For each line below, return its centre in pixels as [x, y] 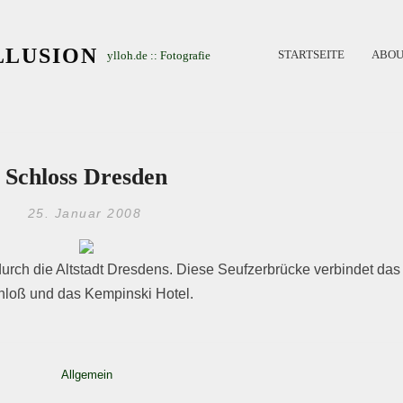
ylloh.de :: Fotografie [159, 55]
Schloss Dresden [87, 177]
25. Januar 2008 [85, 213]
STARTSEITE [311, 54]
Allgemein [86, 375]
